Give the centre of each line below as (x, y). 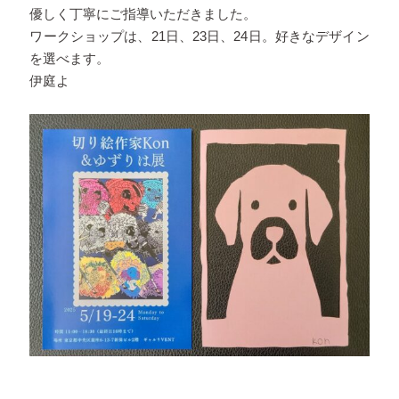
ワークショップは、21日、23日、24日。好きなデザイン (199, 36)
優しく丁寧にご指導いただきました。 (143, 14)
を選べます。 (70, 58)
